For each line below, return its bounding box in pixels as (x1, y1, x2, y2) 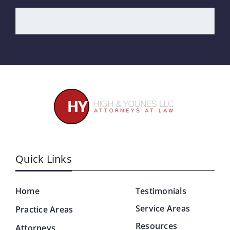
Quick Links (15, 151, 72, 166)
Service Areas (136, 202, 190, 214)
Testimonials (136, 185, 186, 197)
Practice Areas (15, 203, 73, 215)
